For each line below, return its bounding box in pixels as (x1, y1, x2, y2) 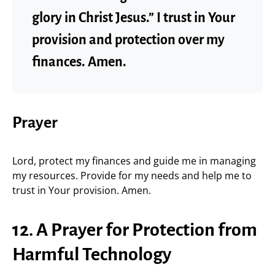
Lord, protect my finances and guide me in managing (12, 153, 256, 168)
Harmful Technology (12, 244, 171, 264)
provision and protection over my (32, 32, 225, 47)
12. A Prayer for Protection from (12, 219, 257, 239)
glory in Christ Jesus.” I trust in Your (32, 10, 235, 25)
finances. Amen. (32, 54, 126, 69)
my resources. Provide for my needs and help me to (12, 168, 252, 182)
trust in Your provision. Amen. (12, 183, 151, 197)
